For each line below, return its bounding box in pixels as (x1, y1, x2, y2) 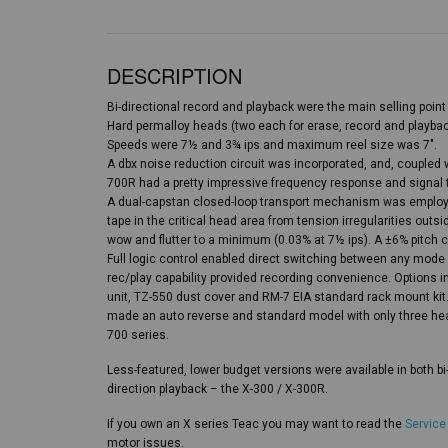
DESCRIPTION (107, 61, 242, 90)
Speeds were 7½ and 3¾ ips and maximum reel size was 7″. (107, 138, 437, 152)
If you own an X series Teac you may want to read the (107, 417, 405, 431)
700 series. (107, 328, 169, 342)
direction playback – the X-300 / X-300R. (107, 382, 328, 396)
